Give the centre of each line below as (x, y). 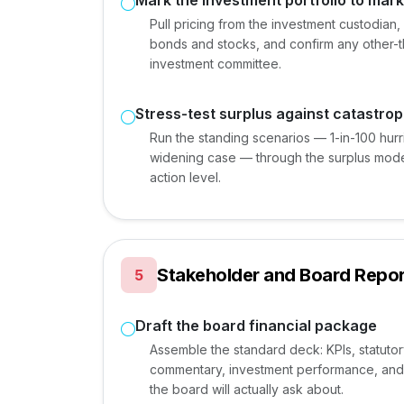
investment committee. (216, 64)
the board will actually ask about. (247, 390)
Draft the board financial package (256, 326)
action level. (185, 178)
